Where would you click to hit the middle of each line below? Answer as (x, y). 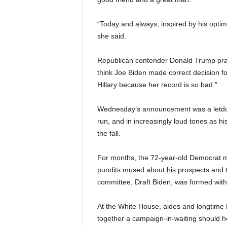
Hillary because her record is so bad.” (157, 84)
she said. (111, 36)
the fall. (109, 133)
